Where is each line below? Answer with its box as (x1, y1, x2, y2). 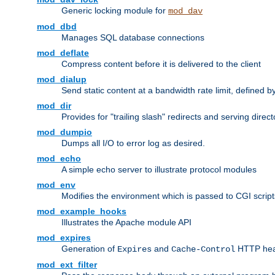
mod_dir (37, 101, 71, 111)
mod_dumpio (37, 127, 92, 137)
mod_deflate (37, 48, 89, 58)
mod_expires (37, 233, 91, 243)
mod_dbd (37, 21, 77, 32)
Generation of (61, 244, 117, 254)
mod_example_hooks (37, 206, 126, 217)
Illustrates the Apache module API (61, 217, 192, 228)
